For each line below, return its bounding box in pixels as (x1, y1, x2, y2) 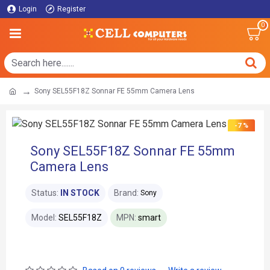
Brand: (114, 187, 139, 198)
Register (57, 5, 86, 13)
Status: (31, 187, 58, 198)
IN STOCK (60, 187, 99, 198)
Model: (31, 212, 57, 222)
